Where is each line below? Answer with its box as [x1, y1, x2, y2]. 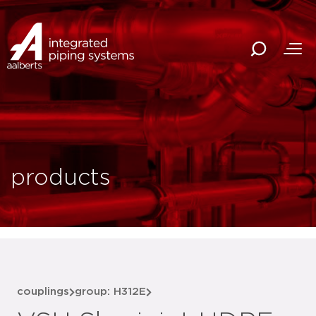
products [11, 166, 111, 189]
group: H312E [75, 286, 146, 297]
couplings [17, 286, 69, 297]
